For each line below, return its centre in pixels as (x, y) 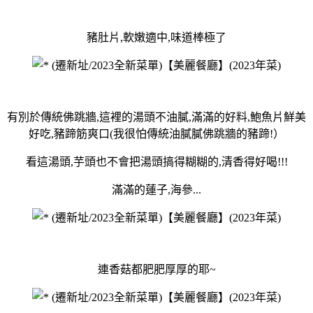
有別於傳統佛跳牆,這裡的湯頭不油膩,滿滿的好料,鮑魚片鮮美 (156, 117)
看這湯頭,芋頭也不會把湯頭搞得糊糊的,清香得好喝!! (155, 161)
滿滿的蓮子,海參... (156, 189)
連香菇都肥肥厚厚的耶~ (156, 269)
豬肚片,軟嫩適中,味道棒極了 (156, 37)
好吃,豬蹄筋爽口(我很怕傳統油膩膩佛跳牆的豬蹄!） (156, 133)
